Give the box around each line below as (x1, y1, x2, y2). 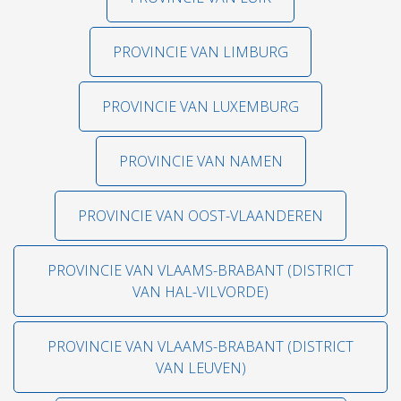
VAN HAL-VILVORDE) (132, 282, 269, 302)
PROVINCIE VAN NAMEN (118, 151, 283, 171)
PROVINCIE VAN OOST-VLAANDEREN (78, 206, 323, 226)
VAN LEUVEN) (155, 358, 246, 378)
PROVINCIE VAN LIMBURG (113, 42, 288, 62)
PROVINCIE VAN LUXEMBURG (102, 97, 299, 116)
